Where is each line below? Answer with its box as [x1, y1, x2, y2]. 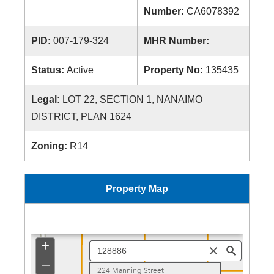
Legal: [31, 94, 62, 105]
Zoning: [31, 141, 70, 151]
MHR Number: [144, 35, 212, 46]
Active [67, 65, 94, 75]
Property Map [106, 183, 168, 194]
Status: [31, 65, 67, 75]
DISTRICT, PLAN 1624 [31, 111, 131, 122]
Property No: [144, 65, 206, 75]
